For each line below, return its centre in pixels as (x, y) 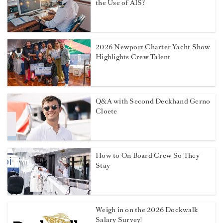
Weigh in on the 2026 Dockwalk (147, 210)
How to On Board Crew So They (148, 156)
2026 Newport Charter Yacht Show (153, 47)
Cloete (107, 111)
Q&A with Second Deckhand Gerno (153, 102)
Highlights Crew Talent (133, 57)
